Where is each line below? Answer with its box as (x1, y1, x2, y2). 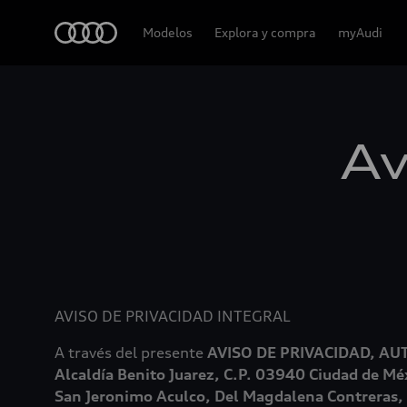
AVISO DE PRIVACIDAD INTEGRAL (55, 307, 291, 325)
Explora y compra (214, 25, 316, 40)
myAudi (338, 25, 382, 40)
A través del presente (55, 343, 207, 362)
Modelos (143, 25, 193, 40)
